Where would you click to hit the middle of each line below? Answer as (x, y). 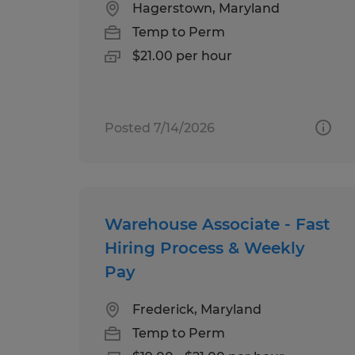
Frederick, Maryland (197, 309)
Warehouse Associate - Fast (217, 224)
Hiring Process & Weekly (205, 248)
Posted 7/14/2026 (160, 128)
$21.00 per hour (182, 55)
